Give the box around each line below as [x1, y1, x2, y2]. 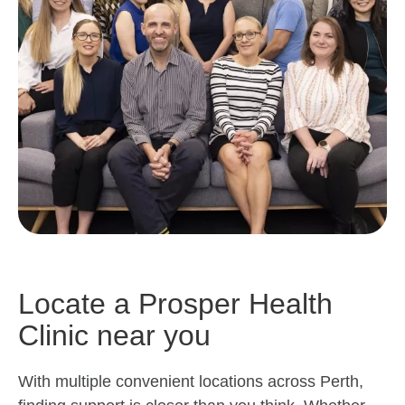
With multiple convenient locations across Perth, [18, 372, 363, 391]
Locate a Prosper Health [18, 287, 333, 321]
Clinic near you [18, 319, 211, 353]
